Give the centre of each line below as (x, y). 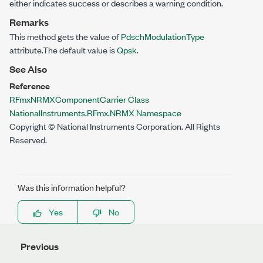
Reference (30, 85)
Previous (40, 246)
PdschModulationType (163, 36)
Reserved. (28, 139)
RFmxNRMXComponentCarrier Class (79, 99)
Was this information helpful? (72, 187)
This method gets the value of (65, 36)
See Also (28, 69)
